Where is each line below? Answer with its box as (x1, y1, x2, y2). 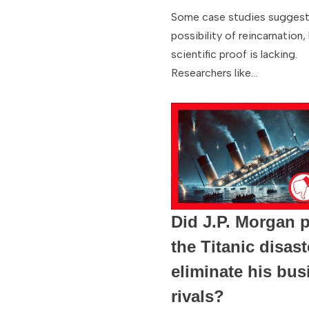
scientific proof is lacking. (171, 48, 298, 61)
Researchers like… (171, 66, 261, 80)
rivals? (171, 286, 225, 306)
